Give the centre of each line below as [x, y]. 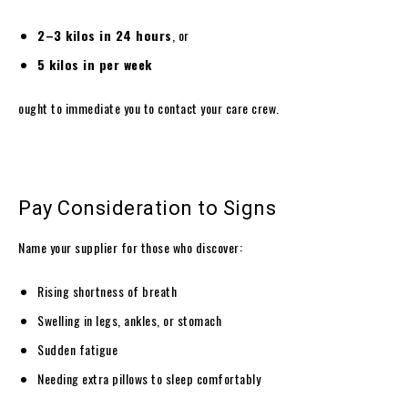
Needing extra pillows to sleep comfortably [149, 378]
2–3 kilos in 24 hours [105, 35]
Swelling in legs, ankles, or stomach [129, 320]
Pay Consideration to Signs [147, 208]
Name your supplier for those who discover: [130, 247]
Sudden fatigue [77, 349]
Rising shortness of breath [107, 291]
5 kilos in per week [95, 64]
